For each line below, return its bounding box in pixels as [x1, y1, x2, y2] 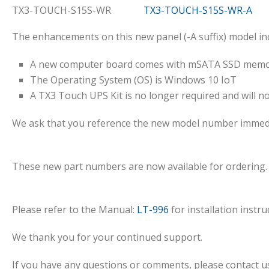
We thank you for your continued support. [12, 231, 202, 244]
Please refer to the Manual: [12, 203, 137, 216]
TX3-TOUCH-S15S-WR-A [144, 4, 252, 17]
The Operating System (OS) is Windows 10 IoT [30, 73, 237, 86]
